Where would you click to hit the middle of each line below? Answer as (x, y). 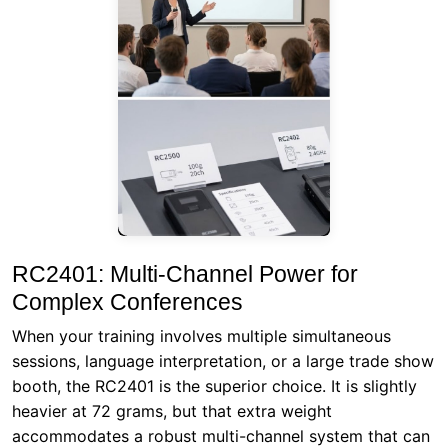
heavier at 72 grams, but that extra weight (172, 410)
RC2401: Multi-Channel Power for (185, 273)
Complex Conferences (127, 301)
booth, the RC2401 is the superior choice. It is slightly (214, 385)
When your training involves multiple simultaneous (201, 335)
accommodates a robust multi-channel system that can (221, 435)
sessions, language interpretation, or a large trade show (223, 360)
